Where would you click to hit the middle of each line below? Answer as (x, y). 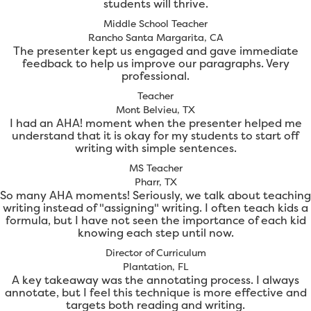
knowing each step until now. (155, 233)
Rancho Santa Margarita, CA (155, 37)
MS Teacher (155, 168)
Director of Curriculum (155, 253)
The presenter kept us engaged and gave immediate (155, 51)
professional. (155, 76)
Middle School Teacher (155, 24)
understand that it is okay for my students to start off (155, 136)
